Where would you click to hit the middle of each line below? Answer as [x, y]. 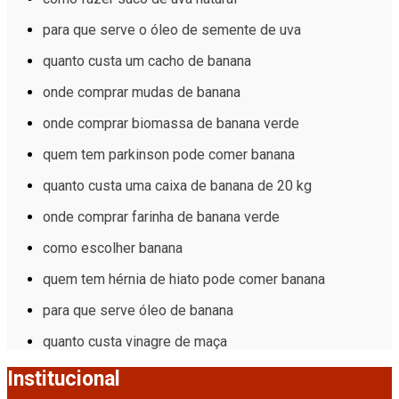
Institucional [64, 379]
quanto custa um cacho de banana [147, 61]
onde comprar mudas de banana [142, 93]
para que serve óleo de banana [138, 311]
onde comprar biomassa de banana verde [171, 124]
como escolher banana [113, 248]
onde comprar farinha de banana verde [161, 217]
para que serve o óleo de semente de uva [172, 30]
